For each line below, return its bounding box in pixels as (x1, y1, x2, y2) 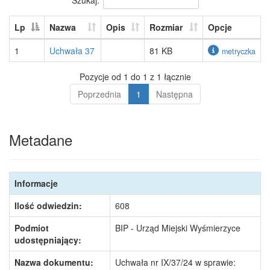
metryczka (222, 46, 256, 57)
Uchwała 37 (49, 45, 95, 57)
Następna (155, 88, 193, 100)
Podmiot (14, 222, 49, 234)
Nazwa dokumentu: (14, 256, 93, 268)
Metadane (9, 129, 72, 150)
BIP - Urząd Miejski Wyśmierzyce (115, 222, 240, 234)
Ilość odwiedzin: (14, 199, 82, 212)
